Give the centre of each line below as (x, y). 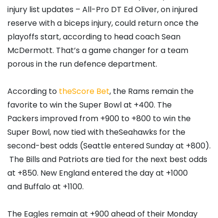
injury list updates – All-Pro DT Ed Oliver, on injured (102, 10)
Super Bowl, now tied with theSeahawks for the (96, 132)
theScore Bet (84, 91)
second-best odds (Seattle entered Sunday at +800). (109, 146)
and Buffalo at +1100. (45, 187)
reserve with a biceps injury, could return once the (103, 23)
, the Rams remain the (152, 91)
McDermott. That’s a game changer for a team (98, 51)
